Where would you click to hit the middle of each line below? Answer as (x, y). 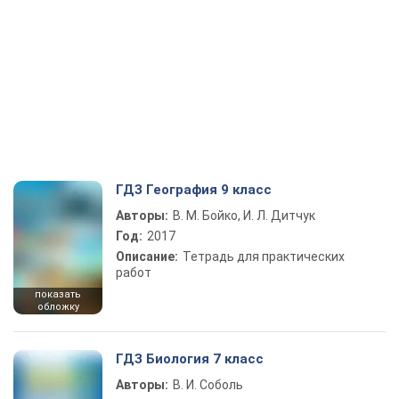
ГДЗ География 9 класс (194, 190)
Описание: (147, 256)
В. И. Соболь (208, 385)
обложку (58, 307)
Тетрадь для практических (264, 256)
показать (58, 294)
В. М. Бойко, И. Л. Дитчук (244, 216)
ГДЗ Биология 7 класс (190, 359)
